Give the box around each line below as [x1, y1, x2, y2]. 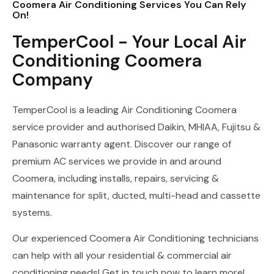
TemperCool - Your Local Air [12, 30, 246, 54]
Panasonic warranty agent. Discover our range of [12, 138, 231, 151]
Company [12, 68, 93, 92]
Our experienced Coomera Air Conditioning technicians [12, 232, 259, 245]
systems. [12, 206, 52, 220]
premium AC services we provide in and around [12, 155, 221, 168]
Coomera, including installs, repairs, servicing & [12, 172, 219, 185]
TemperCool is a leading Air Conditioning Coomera [12, 103, 237, 117]
